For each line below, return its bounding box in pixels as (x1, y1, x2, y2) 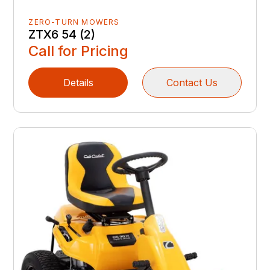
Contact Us (166, 76, 218, 89)
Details (63, 76, 93, 89)
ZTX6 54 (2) (28, 27, 96, 42)
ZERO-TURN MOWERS (28, 17, 120, 27)
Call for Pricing (28, 42, 129, 60)
